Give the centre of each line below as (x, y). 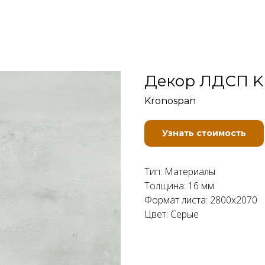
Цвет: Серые (172, 214)
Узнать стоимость (204, 133)
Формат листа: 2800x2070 (201, 200)
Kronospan (170, 101)
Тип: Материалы (180, 172)
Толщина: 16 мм (179, 186)
